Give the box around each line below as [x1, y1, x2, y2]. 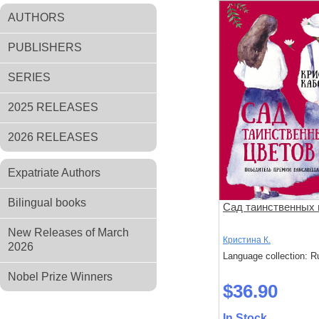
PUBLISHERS [8, 41, 82, 53]
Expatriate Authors [8, 167, 100, 179]
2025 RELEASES [8, 101, 98, 113]
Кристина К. [223, 235, 271, 245]
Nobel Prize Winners [8, 271, 113, 283]
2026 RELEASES [8, 131, 98, 143]
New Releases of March [8, 226, 129, 239]
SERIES [8, 71, 51, 83]
